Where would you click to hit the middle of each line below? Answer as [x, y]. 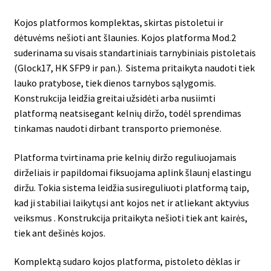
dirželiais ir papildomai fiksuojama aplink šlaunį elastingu [132, 172]
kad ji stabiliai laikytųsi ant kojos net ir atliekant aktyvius [131, 202]
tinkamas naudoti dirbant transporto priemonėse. [117, 129]
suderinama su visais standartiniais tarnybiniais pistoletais [135, 53]
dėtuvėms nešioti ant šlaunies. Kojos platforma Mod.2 [125, 38]
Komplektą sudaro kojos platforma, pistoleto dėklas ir [127, 262]
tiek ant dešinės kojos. [59, 233]
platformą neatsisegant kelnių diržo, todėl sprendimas [127, 113]
